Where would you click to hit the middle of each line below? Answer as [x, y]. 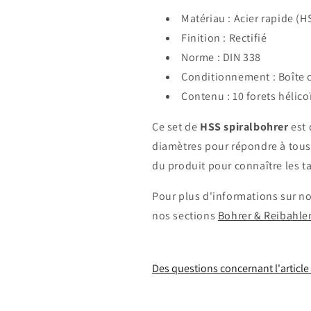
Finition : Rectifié [224, 37]
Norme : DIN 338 [221, 57]
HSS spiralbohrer [244, 126]
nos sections [185, 215]
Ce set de [176, 126]
